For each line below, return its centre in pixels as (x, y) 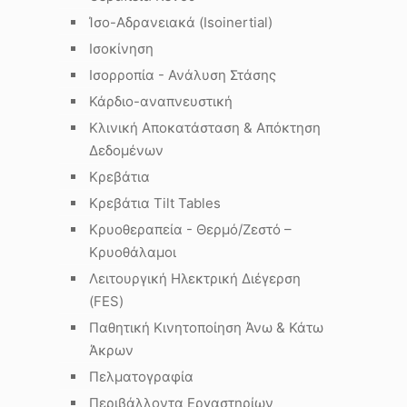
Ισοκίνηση (121, 49)
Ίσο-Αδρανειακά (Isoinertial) (181, 22)
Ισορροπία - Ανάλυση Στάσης (183, 75)
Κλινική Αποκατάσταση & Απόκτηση (205, 128)
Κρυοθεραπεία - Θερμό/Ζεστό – (190, 229)
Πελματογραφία (141, 377)
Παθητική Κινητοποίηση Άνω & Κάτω (206, 328)
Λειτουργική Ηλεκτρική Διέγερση (195, 278)
